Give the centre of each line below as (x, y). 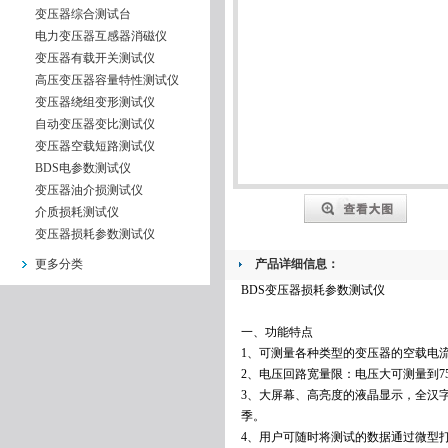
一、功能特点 (276, 332)
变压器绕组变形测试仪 (95, 102)
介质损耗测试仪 (77, 212)
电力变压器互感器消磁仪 (101, 36)
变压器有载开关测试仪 (95, 58)
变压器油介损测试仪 (89, 190)
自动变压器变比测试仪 (95, 124)
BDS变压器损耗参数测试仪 (312, 290)
